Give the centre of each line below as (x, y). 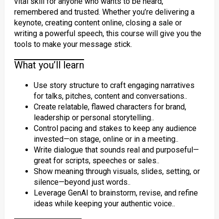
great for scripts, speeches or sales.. (96, 161)
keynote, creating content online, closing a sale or (98, 23)
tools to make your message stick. (73, 44)
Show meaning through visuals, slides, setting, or (117, 171)
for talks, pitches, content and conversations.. (110, 96)
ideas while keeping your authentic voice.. (104, 204)
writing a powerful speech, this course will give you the (108, 33)
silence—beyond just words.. (82, 182)
